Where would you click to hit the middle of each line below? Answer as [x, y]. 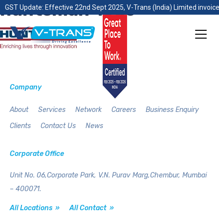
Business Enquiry [172, 110]
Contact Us [58, 126]
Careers [124, 110]
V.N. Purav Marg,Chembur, [138, 175]
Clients [20, 126]
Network [88, 110]
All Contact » [92, 208]
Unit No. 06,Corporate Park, [53, 175]
